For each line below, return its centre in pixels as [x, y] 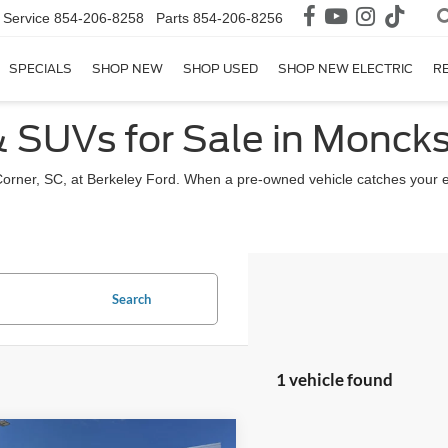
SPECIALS [40, 69]
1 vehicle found [334, 379]
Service [26, 18]
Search [131, 299]
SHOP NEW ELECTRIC [345, 69]
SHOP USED [220, 69]
